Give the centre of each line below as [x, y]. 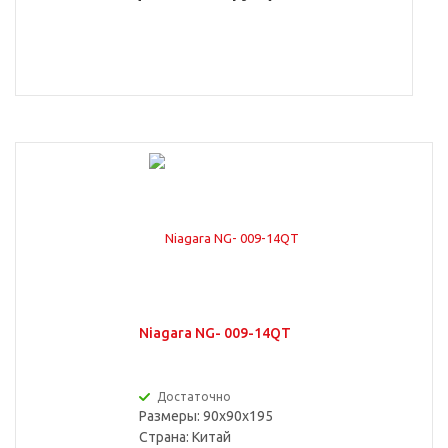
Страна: [165, 437]
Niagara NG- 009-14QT [214, 333]
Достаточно [193, 396]
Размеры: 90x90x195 [205, 416]
